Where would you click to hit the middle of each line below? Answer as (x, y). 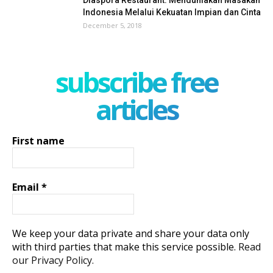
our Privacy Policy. (53, 260)
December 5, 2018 (112, 25)
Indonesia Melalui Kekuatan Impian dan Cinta (172, 12)
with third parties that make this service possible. (125, 246)
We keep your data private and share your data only (131, 233)
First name (38, 140)
